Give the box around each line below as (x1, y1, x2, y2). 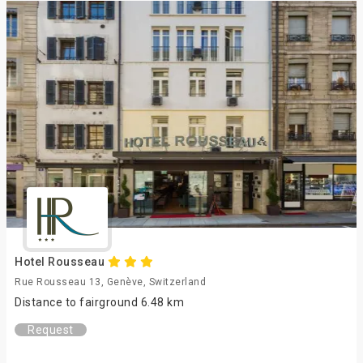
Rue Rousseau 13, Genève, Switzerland (15, 276, 206, 288)
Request (28, 323, 74, 336)
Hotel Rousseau (15, 255, 108, 268)
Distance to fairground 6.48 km (15, 296, 184, 309)
